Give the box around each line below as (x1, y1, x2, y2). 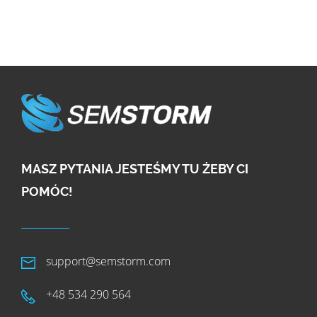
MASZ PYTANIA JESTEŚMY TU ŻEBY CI (21, 161, 248, 176)
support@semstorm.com (46, 253, 171, 269)
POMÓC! (21, 183, 73, 199)
